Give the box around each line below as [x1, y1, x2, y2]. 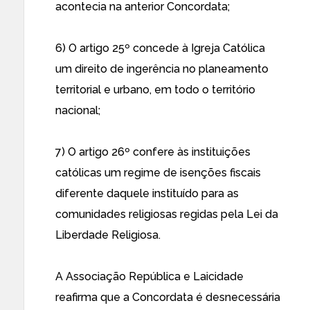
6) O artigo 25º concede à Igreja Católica [55, 42, 265, 55]
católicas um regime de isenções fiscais [55, 166, 261, 179]
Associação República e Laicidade [66, 270, 244, 283]
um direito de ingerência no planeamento [55, 62, 268, 75]
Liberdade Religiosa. [55, 228, 161, 241]
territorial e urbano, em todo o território [55, 83, 255, 96]
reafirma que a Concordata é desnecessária [55, 291, 280, 304]
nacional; [55, 104, 100, 117]
